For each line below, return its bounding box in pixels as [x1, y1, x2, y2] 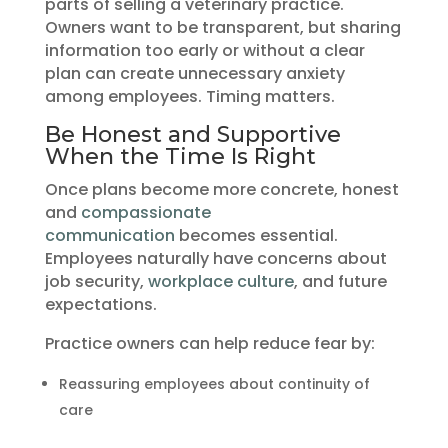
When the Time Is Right [44, 142, 316, 170]
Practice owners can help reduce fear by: [44, 331, 375, 355]
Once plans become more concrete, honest [44, 177, 399, 201]
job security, [44, 269, 148, 293]
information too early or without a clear [44, 38, 365, 62]
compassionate [80, 200, 211, 224]
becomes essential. [174, 223, 338, 247]
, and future [293, 269, 387, 293]
